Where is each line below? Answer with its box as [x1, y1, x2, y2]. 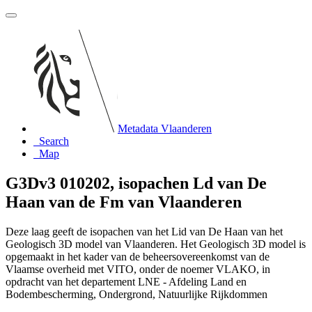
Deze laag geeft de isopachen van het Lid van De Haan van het [6, 225, 283, 237]
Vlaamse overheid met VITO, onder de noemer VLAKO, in [6, 263, 270, 275]
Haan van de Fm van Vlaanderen [6, 192, 242, 211]
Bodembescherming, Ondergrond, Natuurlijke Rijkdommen [6, 288, 267, 300]
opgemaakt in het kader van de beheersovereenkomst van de [6, 250, 270, 263]
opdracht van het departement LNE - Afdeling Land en [6, 275, 247, 288]
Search [39, 135, 69, 147]
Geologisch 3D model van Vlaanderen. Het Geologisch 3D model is [6, 237, 306, 250]
